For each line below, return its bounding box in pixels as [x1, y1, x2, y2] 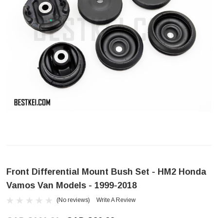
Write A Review [96, 197, 136, 203]
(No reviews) [56, 196, 90, 203]
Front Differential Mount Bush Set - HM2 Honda [6, 167, 206, 177]
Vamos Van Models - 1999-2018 [6, 181, 137, 190]
